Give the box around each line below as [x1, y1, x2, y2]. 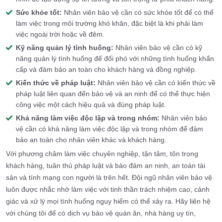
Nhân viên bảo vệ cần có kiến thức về [96, 79, 216, 87]
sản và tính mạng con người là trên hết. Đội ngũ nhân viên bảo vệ [6, 173, 212, 182]
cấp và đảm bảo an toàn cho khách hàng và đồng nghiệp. [16, 65, 197, 74]
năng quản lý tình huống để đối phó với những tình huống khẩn [16, 55, 214, 63]
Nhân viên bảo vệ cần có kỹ [113, 44, 202, 52]
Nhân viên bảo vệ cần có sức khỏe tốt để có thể [62, 8, 214, 17]
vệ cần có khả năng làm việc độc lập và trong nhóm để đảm [16, 125, 203, 133]
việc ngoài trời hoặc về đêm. [16, 30, 105, 39]
